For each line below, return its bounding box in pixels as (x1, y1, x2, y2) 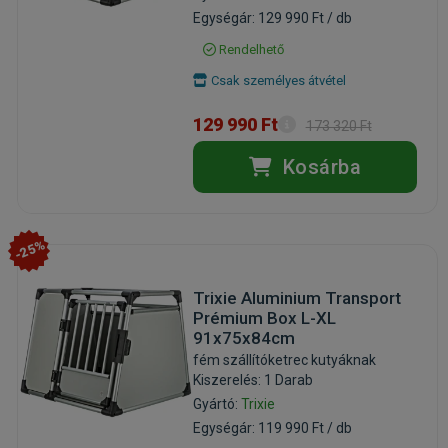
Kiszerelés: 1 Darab (192, 371, 313, 388)
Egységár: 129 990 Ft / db (192, 9, 352, 26)
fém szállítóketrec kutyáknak (192, 351, 376, 368)
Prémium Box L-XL (192, 307, 336, 328)
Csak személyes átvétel (207, 72, 346, 88)
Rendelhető (215, 41, 284, 57)
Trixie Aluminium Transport (192, 287, 401, 308)
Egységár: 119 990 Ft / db (192, 419, 352, 436)
